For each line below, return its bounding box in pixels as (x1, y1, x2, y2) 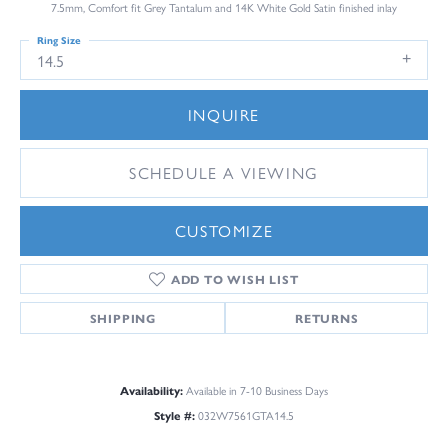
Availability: (120, 382, 183, 399)
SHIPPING (89, 309, 156, 328)
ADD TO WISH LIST (170, 270, 299, 289)
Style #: (154, 407, 195, 424)
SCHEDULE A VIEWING (129, 161, 319, 185)
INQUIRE (187, 103, 261, 127)
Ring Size (37, 32, 81, 47)
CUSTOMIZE (174, 219, 274, 243)
